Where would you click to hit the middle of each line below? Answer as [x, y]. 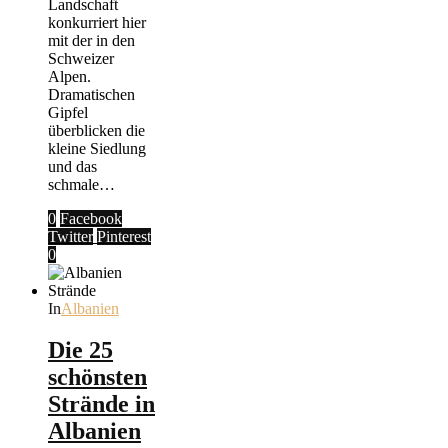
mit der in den [91, 40]
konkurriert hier [97, 22]
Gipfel [68, 112]
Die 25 [80, 350]
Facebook [91, 218]
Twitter [70, 236]
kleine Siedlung [97, 148]
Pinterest [124, 236]
